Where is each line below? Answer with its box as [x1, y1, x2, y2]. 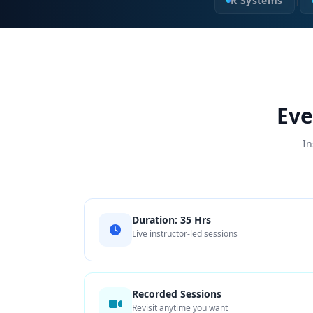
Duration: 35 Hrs [132, 213, 211, 226]
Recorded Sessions [132, 287, 221, 300]
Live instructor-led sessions [132, 228, 238, 240]
